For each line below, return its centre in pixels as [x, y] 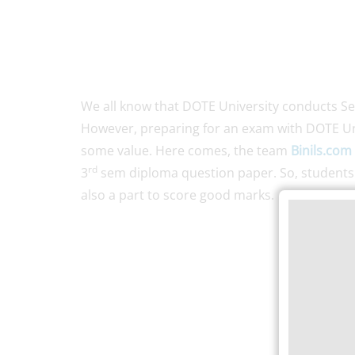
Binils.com [321, 151]
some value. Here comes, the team [186, 151]
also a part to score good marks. [177, 195]
